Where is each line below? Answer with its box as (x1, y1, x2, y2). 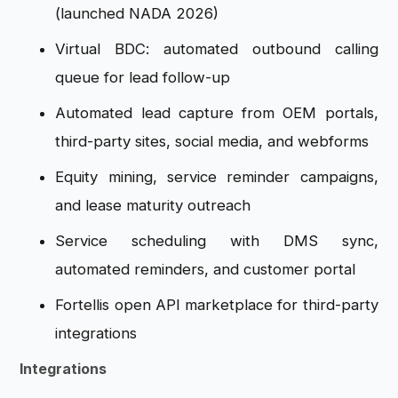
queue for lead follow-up (55, 68, 231, 87)
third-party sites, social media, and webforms (55, 132, 370, 151)
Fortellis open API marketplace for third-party (55, 296, 378, 314)
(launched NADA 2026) (55, 4, 219, 23)
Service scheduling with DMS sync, (55, 232, 378, 251)
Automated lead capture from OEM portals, (55, 104, 378, 123)
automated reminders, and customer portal (55, 260, 356, 279)
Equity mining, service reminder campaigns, (55, 168, 378, 187)
